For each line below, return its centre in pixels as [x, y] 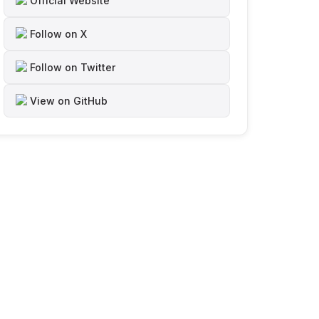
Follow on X [58, 34]
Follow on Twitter [73, 67]
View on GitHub [69, 101]
